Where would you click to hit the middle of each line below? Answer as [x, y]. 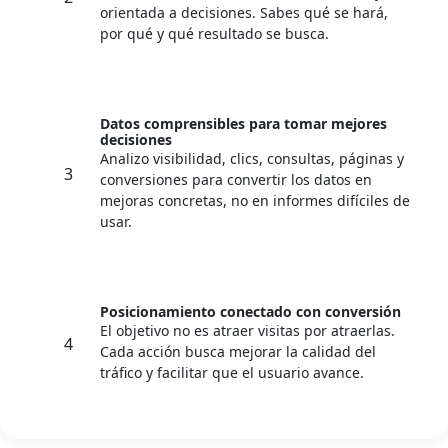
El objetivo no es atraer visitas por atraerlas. [247, 330]
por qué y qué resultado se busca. [214, 33]
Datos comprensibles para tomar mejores [243, 123]
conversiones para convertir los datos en [236, 179]
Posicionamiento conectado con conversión [250, 311]
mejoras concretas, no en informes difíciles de [255, 200]
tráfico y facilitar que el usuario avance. [232, 372]
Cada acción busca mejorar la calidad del [238, 351]
